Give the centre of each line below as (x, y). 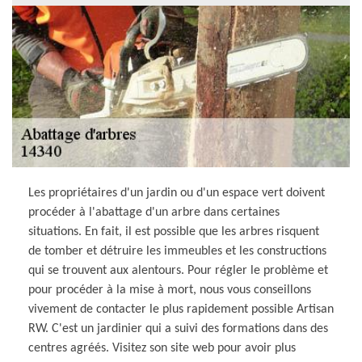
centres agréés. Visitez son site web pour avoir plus (162, 348)
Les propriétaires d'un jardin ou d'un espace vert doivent (177, 193)
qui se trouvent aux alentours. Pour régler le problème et (178, 270)
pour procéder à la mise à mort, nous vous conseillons (170, 290)
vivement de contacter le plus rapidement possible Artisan (181, 309)
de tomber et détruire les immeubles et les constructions (177, 251)
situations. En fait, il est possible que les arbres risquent (174, 232)
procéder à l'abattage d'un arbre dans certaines (154, 212)
